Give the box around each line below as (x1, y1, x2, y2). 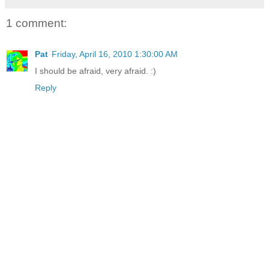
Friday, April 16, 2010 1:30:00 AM (52, 49, 178, 59)
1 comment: (6, 16, 67, 29)
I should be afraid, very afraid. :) (35, 66, 156, 76)
